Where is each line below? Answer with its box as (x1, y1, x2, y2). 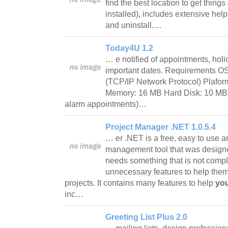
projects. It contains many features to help (65, 178, 215, 187)
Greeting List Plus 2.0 (105, 212, 187, 221)
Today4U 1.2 (105, 43, 153, 52)
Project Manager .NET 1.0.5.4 (105, 122, 216, 131)
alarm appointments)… (65, 99, 149, 108)
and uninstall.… (105, 20, 164, 30)
